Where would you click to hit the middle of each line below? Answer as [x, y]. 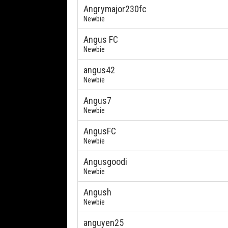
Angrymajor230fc [115, 9]
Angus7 [97, 101]
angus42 [99, 70]
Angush [97, 192]
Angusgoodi [105, 162]
